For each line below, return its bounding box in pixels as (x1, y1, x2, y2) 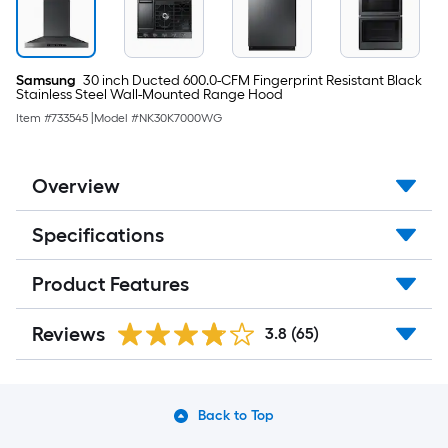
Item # (16, 111, 51, 125)
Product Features (32, 272, 189, 296)
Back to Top (197, 407, 275, 424)
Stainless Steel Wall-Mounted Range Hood (16, 86, 283, 103)
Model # (94, 111, 139, 125)
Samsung (16, 72, 76, 89)
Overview (32, 174, 120, 198)
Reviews (32, 322, 105, 346)
